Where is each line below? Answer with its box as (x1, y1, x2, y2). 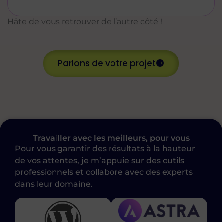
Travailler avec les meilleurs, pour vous (32, 133, 190, 143)
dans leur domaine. (15, 179, 93, 189)
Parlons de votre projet (58, 57, 156, 69)
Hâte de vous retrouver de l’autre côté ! (7, 17, 162, 27)
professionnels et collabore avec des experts (15, 167, 193, 177)
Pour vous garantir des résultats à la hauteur (15, 143, 195, 153)
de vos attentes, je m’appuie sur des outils (15, 155, 184, 165)
